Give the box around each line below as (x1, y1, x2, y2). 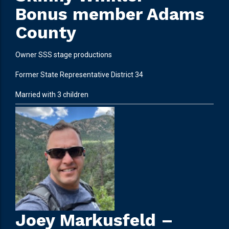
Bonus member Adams (15, 4, 204, 24)
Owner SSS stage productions (15, 50, 112, 59)
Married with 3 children (15, 90, 88, 99)
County (15, 22, 76, 42)
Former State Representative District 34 (15, 70, 143, 79)
